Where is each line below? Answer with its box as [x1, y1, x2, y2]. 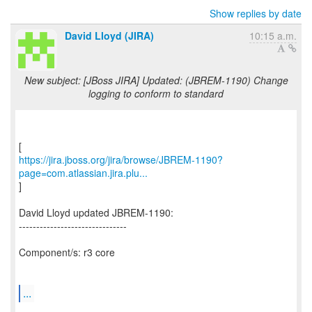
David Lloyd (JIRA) [65, 29, 154, 42]
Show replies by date [210, 6, 302, 20]
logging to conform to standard [88, 86, 224, 100]
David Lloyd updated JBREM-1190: [19, 205, 173, 219]
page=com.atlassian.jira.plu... [19, 166, 148, 180]
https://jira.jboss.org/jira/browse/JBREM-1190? [19, 153, 223, 166]
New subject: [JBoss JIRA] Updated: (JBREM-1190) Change [24, 73, 288, 87]
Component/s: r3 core [19, 245, 115, 259]
